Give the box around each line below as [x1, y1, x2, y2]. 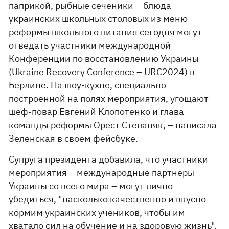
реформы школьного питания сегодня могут [9, 26, 202, 38]
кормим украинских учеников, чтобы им [9, 207, 186, 218]
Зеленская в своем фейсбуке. [9, 132, 139, 144]
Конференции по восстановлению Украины [9, 53, 199, 64]
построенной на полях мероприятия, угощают [9, 93, 209, 104]
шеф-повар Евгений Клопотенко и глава [9, 106, 185, 118]
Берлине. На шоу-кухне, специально [9, 79, 167, 91]
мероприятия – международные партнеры [9, 167, 195, 178]
